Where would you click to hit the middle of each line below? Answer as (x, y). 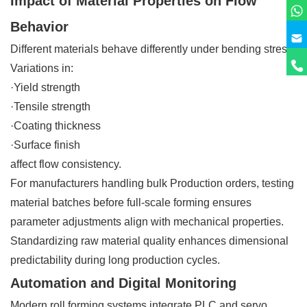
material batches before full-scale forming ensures (131, 202)
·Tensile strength (50, 106)
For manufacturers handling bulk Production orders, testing (152, 183)
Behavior (39, 26)
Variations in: (42, 68)
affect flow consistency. (66, 164)
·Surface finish (45, 145)
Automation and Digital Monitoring (123, 283)
